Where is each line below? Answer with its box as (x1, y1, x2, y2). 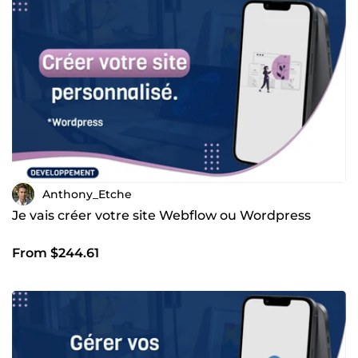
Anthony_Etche (42, 186, 132, 201)
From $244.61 (12, 245, 99, 261)
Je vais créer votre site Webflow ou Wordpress (12, 208, 311, 224)
